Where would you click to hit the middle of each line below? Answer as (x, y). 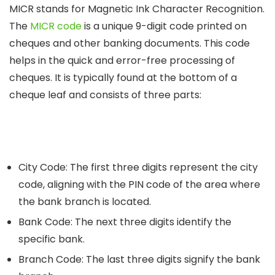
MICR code (56, 26)
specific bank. (52, 239)
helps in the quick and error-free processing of (122, 60)
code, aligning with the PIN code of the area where (139, 184)
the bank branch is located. (85, 201)
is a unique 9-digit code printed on (164, 26)
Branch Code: (51, 259)
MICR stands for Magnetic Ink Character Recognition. (137, 9)
